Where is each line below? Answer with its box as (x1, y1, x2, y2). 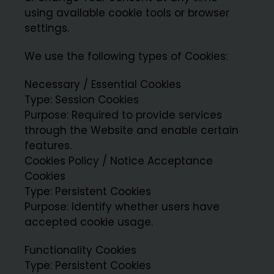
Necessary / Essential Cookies (24, 77, 182, 92)
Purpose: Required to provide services (24, 108, 223, 123)
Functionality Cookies (24, 243, 137, 258)
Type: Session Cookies (24, 92, 139, 108)
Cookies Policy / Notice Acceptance (24, 154, 213, 169)
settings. (24, 20, 70, 35)
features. (24, 138, 72, 154)
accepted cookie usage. (24, 215, 154, 230)
